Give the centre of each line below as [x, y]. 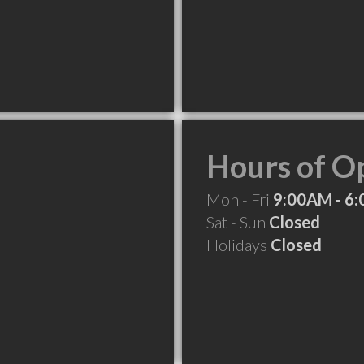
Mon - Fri [240, 199]
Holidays [238, 245]
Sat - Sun [238, 222]
